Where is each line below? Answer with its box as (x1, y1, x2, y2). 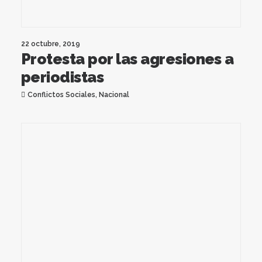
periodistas (21, 68, 104, 86)
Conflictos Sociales (27, 90, 95, 99)
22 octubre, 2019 (21, 39, 80, 48)
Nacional (98, 90, 129, 99)
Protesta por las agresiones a (21, 50, 234, 68)
